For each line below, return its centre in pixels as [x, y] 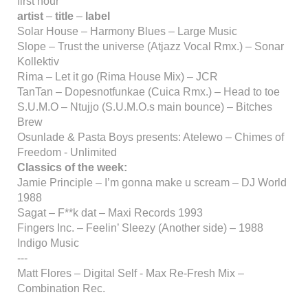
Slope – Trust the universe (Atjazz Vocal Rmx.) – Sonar [151, 46]
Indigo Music [48, 243]
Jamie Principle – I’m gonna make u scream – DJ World [152, 183]
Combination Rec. [61, 288]
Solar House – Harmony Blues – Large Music [127, 31]
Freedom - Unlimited [67, 152]
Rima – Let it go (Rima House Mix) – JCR [118, 77]
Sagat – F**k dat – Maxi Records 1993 [110, 213]
